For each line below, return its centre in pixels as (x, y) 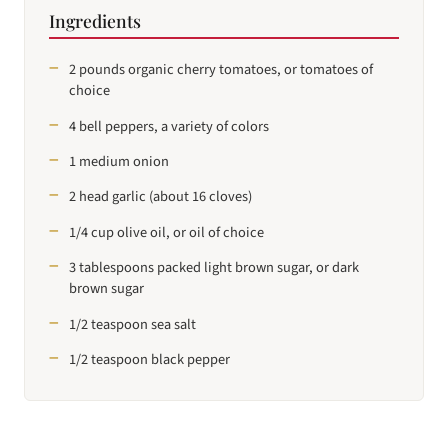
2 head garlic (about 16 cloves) (160, 197)
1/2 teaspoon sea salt (132, 324)
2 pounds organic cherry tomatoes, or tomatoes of (221, 70)
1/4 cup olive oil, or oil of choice (166, 232)
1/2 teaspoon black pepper (149, 359)
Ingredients (95, 20)
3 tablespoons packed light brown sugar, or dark (214, 268)
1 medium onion (119, 161)
